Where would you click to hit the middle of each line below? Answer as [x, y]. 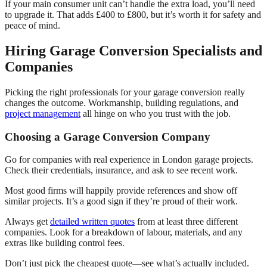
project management [43, 114]
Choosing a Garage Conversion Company [108, 136]
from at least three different [186, 222]
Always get [27, 222]
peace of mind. [32, 26]
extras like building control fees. [65, 243]
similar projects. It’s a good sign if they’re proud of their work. [121, 201]
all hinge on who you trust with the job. [156, 114]
